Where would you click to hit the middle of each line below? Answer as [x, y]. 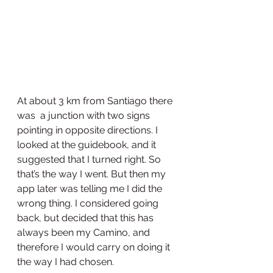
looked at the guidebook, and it [88, 145]
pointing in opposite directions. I [89, 130]
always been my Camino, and [85, 233]
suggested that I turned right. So [90, 160]
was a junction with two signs [85, 116]
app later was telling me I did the [91, 189]
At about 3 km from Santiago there [96, 101]
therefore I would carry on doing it [95, 247]
